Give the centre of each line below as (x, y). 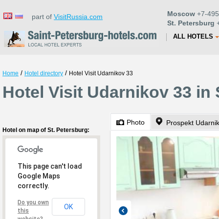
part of (40, 17)
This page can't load (50, 166)
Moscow (181, 14)
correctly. (33, 186)
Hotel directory (44, 73)
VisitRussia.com (78, 17)
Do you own (33, 202)
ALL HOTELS (193, 36)
